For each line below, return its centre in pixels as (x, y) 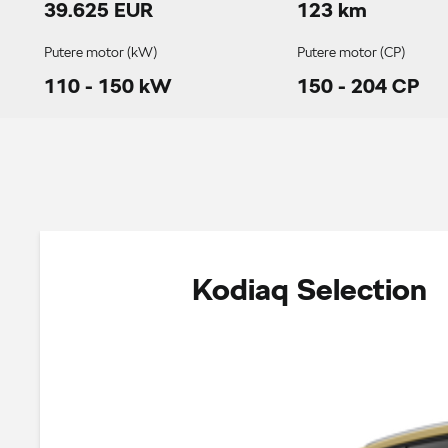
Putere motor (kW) (101, 52)
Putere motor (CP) (351, 52)
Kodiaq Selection (309, 288)
